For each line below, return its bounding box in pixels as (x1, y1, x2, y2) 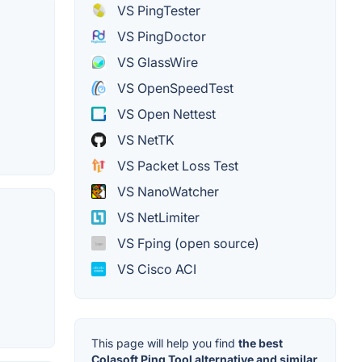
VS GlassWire (114, 54, 198, 71)
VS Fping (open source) (114, 235, 259, 252)
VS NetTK (114, 132, 175, 149)
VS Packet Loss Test (114, 158, 238, 175)
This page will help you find (91, 336, 238, 351)
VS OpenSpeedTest (114, 80, 234, 97)
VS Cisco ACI (114, 261, 196, 278)
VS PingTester (114, 2, 200, 19)
